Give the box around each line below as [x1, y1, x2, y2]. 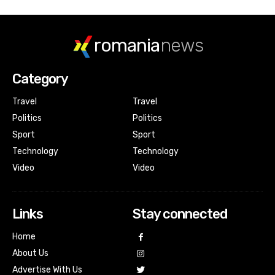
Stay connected [132, 206, 227, 223]
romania [94, 34, 160, 56]
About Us [12, 248, 48, 259]
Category [12, 71, 68, 88]
